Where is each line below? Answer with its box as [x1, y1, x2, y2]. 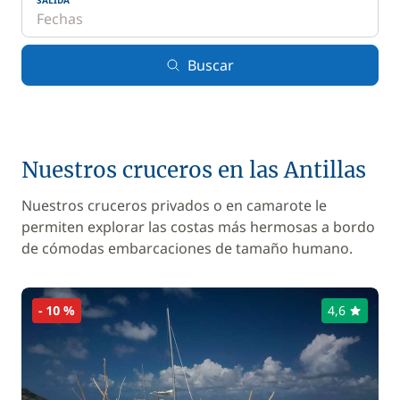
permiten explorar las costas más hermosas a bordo [21, 217, 375, 237]
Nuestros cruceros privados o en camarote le [21, 196, 327, 215]
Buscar [187, 55, 234, 75]
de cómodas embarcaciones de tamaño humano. [21, 238, 353, 258]
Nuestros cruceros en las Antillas [21, 156, 366, 184]
